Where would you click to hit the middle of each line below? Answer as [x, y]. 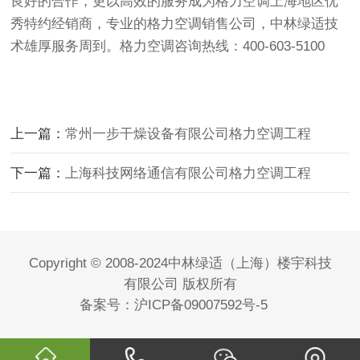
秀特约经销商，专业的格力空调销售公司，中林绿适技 [175, 24]
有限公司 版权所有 [180, 284]
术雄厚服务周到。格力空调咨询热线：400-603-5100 [168, 47]
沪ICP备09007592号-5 [200, 305]
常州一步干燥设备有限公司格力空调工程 [188, 134]
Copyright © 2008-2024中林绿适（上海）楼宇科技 [180, 264]
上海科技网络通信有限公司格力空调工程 [188, 174]
